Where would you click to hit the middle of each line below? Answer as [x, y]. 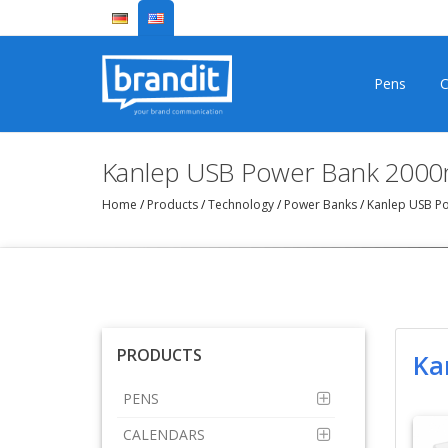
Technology [241, 204]
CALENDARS [166, 434]
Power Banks [320, 204]
